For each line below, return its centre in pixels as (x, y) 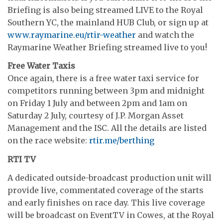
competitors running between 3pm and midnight (106, 91)
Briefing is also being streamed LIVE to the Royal (105, 10)
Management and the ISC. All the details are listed (107, 128)
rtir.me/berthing (122, 141)
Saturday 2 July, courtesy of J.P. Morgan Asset (96, 116)
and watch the (165, 35)
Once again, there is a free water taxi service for (103, 78)
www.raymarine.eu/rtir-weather (72, 35)
